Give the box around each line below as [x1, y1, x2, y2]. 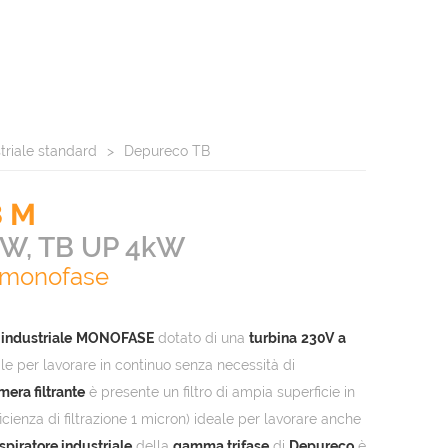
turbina [249, 330, 297, 347]
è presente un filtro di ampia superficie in [85, 384, 355, 401]
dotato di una [154, 330, 249, 347]
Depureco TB [124, 143, 210, 160]
